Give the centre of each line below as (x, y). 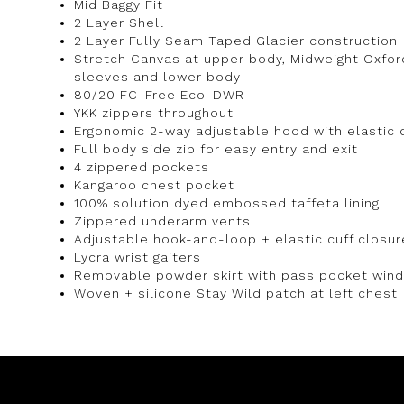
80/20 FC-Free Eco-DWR (159, 94)
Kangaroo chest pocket (154, 184)
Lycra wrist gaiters (138, 257)
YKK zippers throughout (154, 112)
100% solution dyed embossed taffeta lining (227, 202)
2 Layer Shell (119, 22)
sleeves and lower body (157, 76)
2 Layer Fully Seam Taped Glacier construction (236, 40)
